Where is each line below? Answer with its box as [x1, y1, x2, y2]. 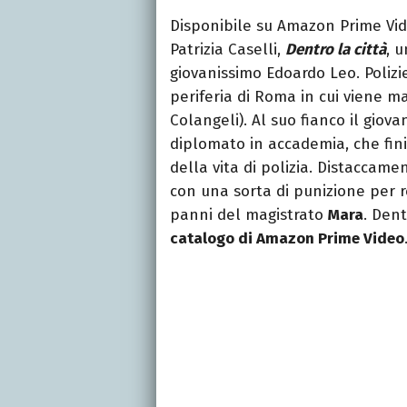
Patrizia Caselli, [170, 40, 285, 60]
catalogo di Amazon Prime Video [170, 229, 404, 249]
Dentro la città [285, 40, 386, 60]
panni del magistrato [170, 205, 328, 225]
